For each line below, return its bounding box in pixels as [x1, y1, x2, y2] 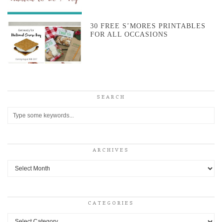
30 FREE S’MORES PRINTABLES [90, 22, 206, 30]
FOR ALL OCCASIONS [90, 30, 168, 38]
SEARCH [97, 94, 125, 100]
